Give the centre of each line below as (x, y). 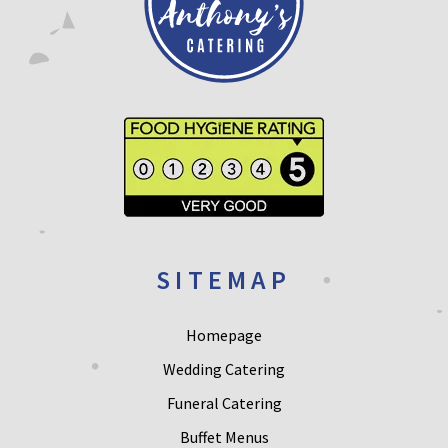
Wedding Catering (224, 369)
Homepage (224, 335)
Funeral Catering (224, 403)
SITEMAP (224, 279)
